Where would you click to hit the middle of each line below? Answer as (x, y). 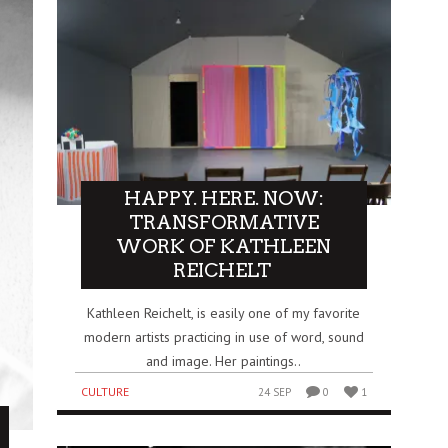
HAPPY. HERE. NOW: (223, 199)
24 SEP (274, 392)
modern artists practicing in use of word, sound (223, 337)
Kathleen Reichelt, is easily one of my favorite (224, 313)
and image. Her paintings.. (224, 361)
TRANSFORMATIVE (223, 223)
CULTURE (105, 392)
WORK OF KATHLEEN (224, 247)
